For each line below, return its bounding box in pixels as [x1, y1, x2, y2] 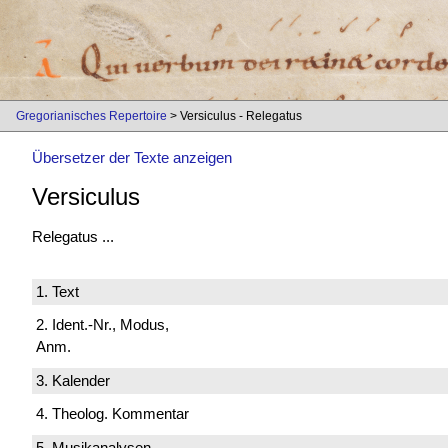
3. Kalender [36, 371, 110, 389]
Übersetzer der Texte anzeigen [32, 149, 232, 167]
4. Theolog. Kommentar [36, 405, 189, 423]
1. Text [36, 282, 79, 300]
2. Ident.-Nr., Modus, [36, 316, 169, 334]
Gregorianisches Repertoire [16, 109, 167, 123]
